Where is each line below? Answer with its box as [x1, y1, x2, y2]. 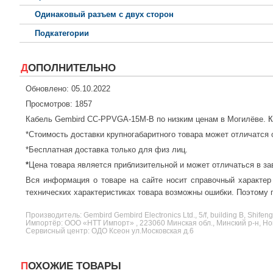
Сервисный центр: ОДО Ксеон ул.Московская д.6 [26, 227, 194, 235]
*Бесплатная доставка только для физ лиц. [26, 145, 188, 155]
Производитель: [26, 211, 83, 219]
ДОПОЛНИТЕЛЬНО [28, 62, 116, 74]
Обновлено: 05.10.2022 [26, 84, 110, 94]
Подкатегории [35, 29, 89, 38]
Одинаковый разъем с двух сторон [35, 10, 174, 19]
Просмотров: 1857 [26, 99, 92, 109]
